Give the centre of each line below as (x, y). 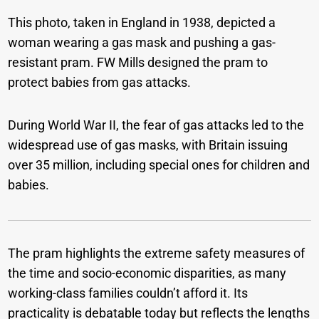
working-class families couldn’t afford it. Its (128, 293)
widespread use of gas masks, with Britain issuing (148, 145)
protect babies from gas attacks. (101, 82)
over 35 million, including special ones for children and (159, 164)
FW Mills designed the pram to (181, 62)
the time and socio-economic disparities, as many (147, 273)
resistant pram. (51, 62)
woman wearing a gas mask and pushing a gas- (142, 42)
